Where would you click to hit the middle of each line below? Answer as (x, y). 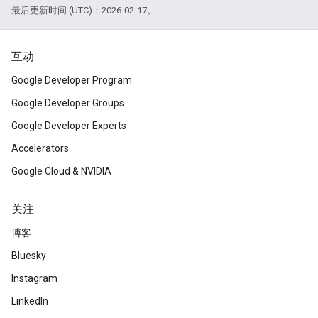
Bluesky (29, 256)
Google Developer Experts (69, 126)
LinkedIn (30, 301)
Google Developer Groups (68, 103)
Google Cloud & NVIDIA (61, 171)
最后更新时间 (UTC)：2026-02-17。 (84, 10)
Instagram (34, 278)
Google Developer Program (72, 80)
